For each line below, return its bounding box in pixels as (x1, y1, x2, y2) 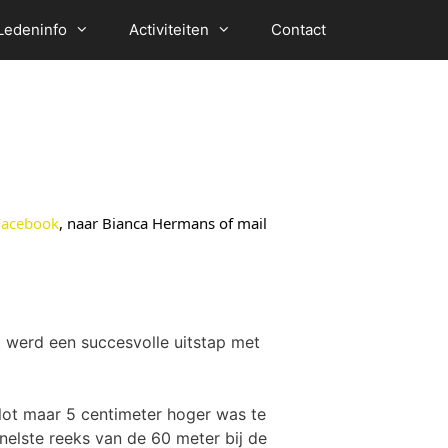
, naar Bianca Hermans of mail (59, 213, 267, 233)
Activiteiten (128, 20, 209, 39)
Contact (270, 20, 326, 39)
